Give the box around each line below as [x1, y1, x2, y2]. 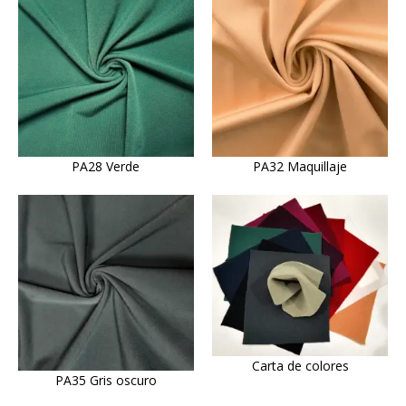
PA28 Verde [72, 157, 140, 175]
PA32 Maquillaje [253, 157, 348, 175]
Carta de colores [251, 357, 349, 375]
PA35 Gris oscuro [54, 371, 157, 389]
